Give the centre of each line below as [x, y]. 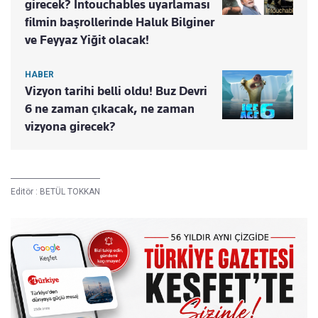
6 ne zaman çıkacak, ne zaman [110, 109]
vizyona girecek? [70, 127]
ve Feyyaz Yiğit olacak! [87, 40]
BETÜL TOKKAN [70, 192]
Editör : [25, 192]
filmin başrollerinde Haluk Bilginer [120, 22]
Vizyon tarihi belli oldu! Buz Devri [116, 91]
